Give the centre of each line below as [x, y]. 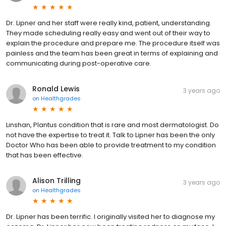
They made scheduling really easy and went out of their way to [108, 33]
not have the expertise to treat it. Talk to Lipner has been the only [110, 135]
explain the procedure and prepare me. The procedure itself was [113, 43]
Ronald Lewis [56, 89]
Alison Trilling [56, 181]
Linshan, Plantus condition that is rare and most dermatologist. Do [112, 125]
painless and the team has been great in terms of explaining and [112, 53]
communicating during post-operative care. [79, 64]
